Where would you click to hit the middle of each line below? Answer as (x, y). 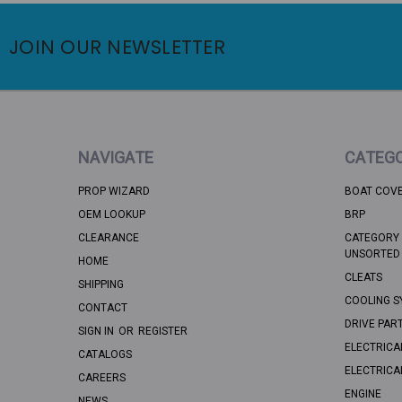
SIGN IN (97, 332)
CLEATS (363, 278)
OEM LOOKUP (112, 215)
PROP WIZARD (114, 192)
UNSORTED (372, 254)
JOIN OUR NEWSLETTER (117, 47)
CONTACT (103, 308)
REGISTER (163, 332)
